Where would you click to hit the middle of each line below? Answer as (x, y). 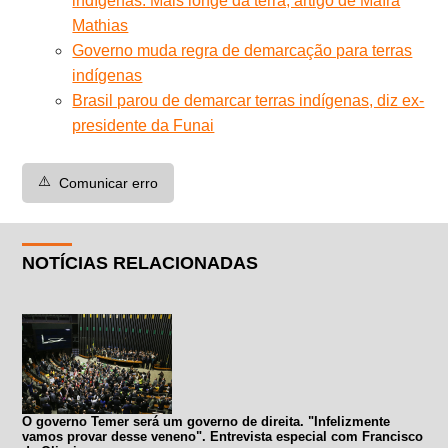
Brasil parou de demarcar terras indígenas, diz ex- (248, 100)
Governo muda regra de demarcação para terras (242, 50)
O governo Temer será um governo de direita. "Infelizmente (206, 421)
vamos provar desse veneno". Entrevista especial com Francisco (223, 436)
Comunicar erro (109, 182)
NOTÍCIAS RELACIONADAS (140, 262)
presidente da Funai (143, 125)
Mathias (100, 25)
